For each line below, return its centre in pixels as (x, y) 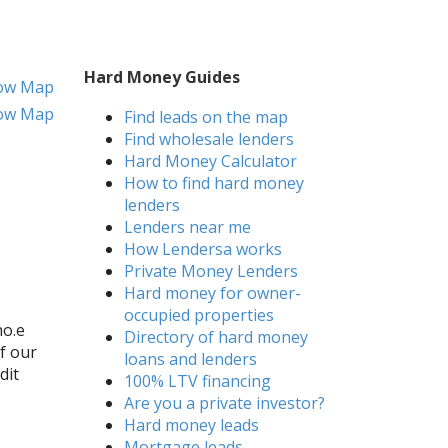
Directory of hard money (215, 337)
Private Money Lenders (210, 271)
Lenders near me (187, 227)
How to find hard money (213, 183)
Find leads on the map (205, 117)
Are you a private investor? (224, 403)
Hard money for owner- (212, 293)
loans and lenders (190, 359)
